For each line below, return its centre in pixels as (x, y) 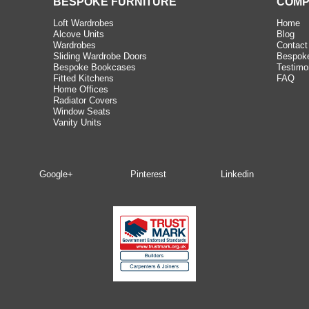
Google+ (57, 174)
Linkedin (238, 174)
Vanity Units (78, 122)
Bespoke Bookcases (95, 67)
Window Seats (82, 111)
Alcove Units (79, 34)
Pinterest (148, 174)
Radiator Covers (86, 100)
